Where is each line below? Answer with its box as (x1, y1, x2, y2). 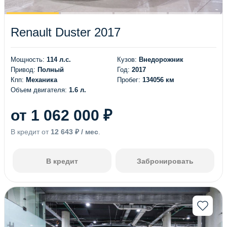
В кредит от (11, 127, 51, 136)
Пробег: (117, 75, 142, 84)
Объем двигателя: (11, 86, 69, 94)
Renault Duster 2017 (11, 25, 121, 39)
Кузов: (117, 55, 139, 63)
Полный (37, 65, 64, 73)
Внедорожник (138, 55, 183, 63)
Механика (26, 75, 57, 84)
